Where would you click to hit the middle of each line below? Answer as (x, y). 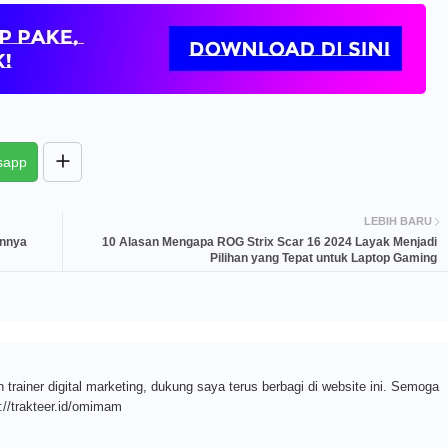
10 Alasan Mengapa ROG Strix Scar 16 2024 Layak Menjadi (269, 241)
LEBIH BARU (397, 221)
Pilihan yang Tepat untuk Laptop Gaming (323, 257)
